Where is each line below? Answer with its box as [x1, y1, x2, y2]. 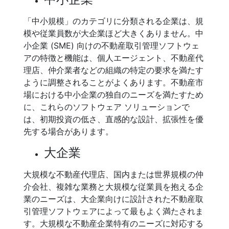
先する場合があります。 [24, 126, 113, 136]
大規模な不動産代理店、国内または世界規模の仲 [24, 169, 203, 179]
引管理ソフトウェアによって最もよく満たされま [24, 206, 203, 216]
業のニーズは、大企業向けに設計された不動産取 [24, 194, 203, 204]
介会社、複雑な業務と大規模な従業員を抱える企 [24, 181, 203, 192]
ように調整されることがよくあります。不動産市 [24, 77, 203, 87]
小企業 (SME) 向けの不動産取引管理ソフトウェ [24, 40, 199, 51]
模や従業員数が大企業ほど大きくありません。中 [24, 28, 203, 38]
